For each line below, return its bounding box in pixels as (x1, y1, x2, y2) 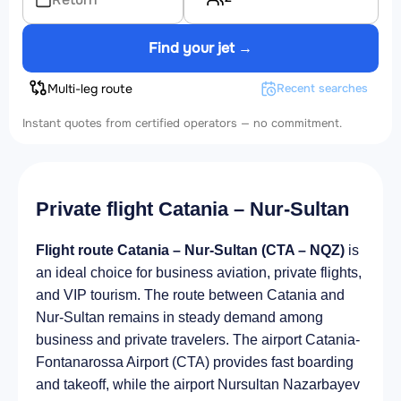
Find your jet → (149, 38, 252, 58)
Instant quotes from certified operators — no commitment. (22, 115, 342, 131)
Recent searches (277, 80, 368, 96)
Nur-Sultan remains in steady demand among (36, 309, 323, 325)
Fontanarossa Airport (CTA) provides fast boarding (36, 354, 354, 370)
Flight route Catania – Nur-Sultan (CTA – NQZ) (36, 242, 345, 258)
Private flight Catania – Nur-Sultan (36, 197, 349, 220)
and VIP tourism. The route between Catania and (36, 286, 345, 303)
